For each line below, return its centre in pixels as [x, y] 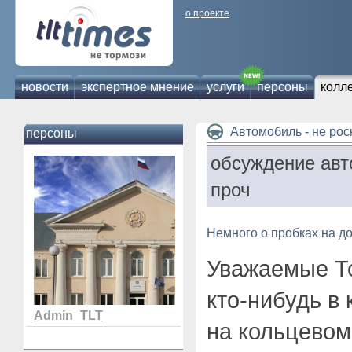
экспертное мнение [137, 87]
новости [45, 87]
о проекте [207, 13]
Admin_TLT [68, 315]
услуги [225, 87]
